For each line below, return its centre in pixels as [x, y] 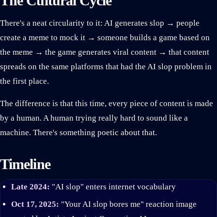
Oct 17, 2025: [35, 204]
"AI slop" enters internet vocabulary [113, 187]
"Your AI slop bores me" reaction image [128, 204]
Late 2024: [30, 187]
